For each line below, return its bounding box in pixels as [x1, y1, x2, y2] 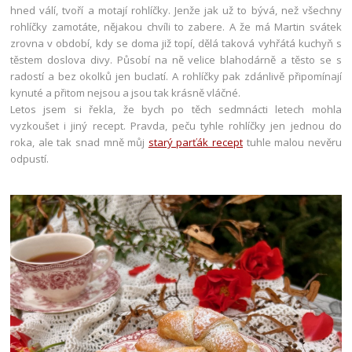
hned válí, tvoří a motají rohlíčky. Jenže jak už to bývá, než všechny [10, 3, 342, 18]
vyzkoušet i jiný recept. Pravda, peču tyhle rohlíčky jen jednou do [10, 119, 342, 134]
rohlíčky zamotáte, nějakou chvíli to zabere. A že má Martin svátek [10, 20, 342, 35]
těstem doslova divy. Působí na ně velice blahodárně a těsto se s [10, 53, 342, 68]
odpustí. [10, 152, 49, 167]
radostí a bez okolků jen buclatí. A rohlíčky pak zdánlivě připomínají [10, 69, 342, 84]
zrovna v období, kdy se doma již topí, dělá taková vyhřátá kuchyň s [10, 36, 342, 51]
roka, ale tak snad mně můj [10, 135, 148, 150]
